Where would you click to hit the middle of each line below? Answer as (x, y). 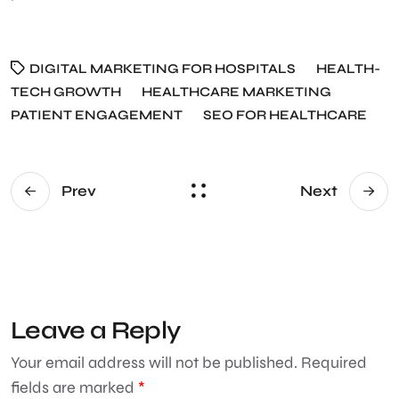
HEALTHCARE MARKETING (236, 91)
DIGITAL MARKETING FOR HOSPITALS (163, 68)
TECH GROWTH (66, 91)
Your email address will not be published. (154, 362)
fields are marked (74, 387)
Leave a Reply (96, 330)
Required (334, 362)
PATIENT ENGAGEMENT (97, 114)
